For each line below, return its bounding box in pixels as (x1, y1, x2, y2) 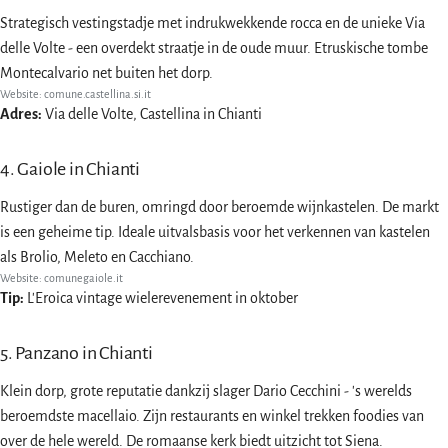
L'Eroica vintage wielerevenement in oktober (24, 290, 298, 307)
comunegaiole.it (44, 272, 123, 285)
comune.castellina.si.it (44, 88, 151, 101)
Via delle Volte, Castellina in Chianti (42, 106, 262, 123)
